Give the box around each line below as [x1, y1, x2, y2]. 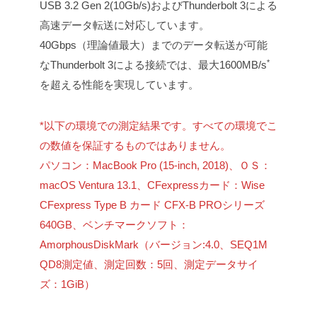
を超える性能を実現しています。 [40, 79, 199, 91]
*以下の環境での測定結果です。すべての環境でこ [40, 120, 277, 132]
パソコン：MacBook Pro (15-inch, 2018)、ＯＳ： [40, 159, 271, 172]
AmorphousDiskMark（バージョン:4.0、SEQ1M [40, 238, 267, 251]
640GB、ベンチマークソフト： [40, 219, 189, 231]
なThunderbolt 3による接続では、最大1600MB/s [40, 59, 267, 71]
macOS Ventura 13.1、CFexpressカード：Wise [40, 179, 265, 192]
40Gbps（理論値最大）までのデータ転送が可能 [40, 39, 267, 52]
